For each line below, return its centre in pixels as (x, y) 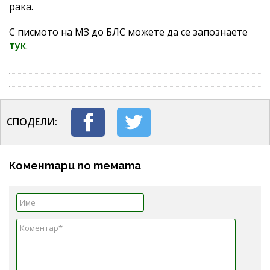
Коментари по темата (75, 165)
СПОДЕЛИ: (32, 121)
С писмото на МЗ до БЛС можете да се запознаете (128, 32)
